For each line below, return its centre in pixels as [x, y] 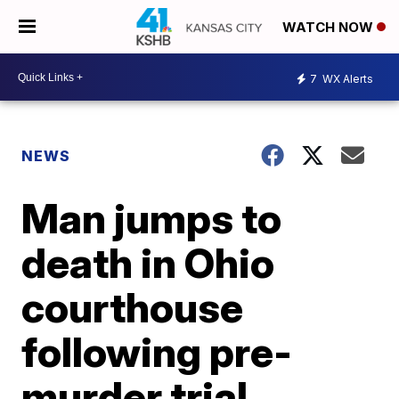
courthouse [133, 307]
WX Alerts [346, 78]
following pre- [157, 352]
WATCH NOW [330, 28]
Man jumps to [152, 218]
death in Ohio [148, 263]
